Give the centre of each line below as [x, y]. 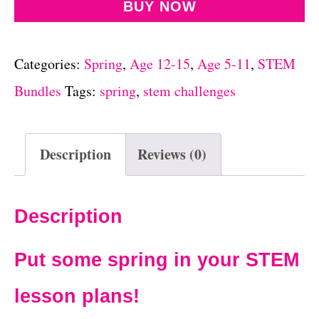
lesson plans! [77, 296]
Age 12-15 [160, 63]
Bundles [38, 90]
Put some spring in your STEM [157, 260]
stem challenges [189, 90]
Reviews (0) [172, 154]
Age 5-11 [224, 63]
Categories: [49, 63]
